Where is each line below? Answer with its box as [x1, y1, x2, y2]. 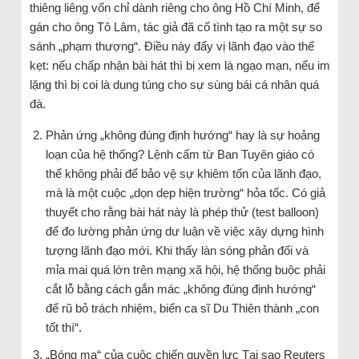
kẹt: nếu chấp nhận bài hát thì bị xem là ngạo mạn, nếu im [29, 58, 330, 72]
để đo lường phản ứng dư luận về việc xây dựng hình [45, 224, 324, 238]
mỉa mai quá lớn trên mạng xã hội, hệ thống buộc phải [45, 262, 325, 276]
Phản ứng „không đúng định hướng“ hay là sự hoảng [45, 127, 320, 142]
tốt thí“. [45, 320, 82, 334]
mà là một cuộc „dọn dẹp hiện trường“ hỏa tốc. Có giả [45, 185, 325, 200]
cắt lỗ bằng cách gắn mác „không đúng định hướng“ [45, 281, 316, 296]
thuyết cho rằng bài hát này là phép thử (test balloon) [45, 204, 319, 219]
